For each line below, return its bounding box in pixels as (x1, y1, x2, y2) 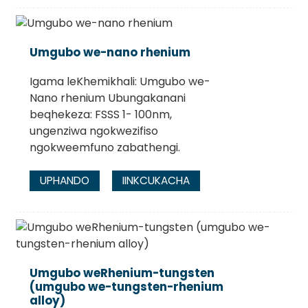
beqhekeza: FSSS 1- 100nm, (29, 106, 172, 122)
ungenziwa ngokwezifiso (29, 122, 158, 139)
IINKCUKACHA (122, 173, 190, 188)
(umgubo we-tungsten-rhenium (29, 278, 223, 296)
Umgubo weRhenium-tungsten (29, 265, 214, 282)
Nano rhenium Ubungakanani (29, 89, 186, 106)
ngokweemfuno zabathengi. (29, 139, 180, 155)
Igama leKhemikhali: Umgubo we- (29, 73, 210, 89)
